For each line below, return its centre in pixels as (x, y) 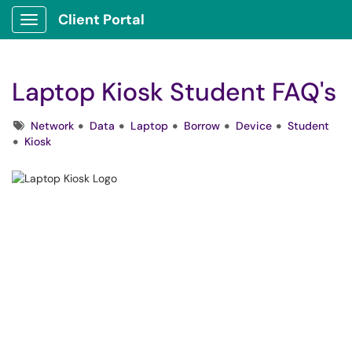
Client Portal (101, 20)
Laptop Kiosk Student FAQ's (174, 92)
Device (254, 126)
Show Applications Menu (91, 32)
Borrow (202, 126)
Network (52, 126)
